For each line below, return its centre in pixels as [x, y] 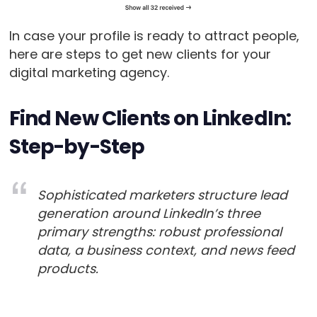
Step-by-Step [77, 147]
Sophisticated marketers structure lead [162, 195]
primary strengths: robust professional [159, 232]
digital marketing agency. [91, 73]
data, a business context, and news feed [166, 250]
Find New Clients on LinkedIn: [150, 119]
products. [68, 269]
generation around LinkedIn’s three [149, 214]
